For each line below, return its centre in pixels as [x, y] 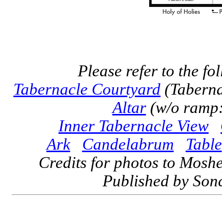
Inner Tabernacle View [134, 126]
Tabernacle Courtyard [87, 89]
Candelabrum [128, 144]
